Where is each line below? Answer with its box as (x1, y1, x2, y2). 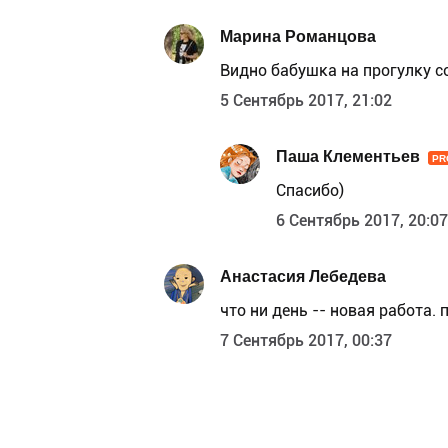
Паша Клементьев (276, 146, 420, 166)
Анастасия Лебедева (220, 266, 386, 286)
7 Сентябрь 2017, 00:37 (220, 331, 392, 351)
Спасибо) (276, 181, 344, 201)
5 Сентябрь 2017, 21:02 (220, 91, 392, 111)
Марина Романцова (220, 26, 376, 46)
